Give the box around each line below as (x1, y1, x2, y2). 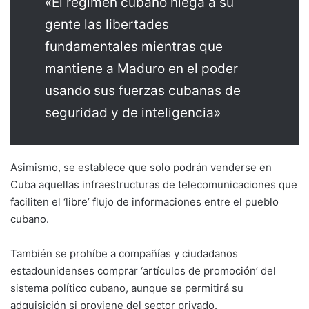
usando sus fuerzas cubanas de (45, 83, 241, 99)
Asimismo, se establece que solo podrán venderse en (10, 161, 272, 174)
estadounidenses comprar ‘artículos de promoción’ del (10, 264, 276, 277)
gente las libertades (45, 17, 169, 32)
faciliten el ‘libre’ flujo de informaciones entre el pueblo (10, 195, 279, 208)
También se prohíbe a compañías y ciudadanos (10, 247, 238, 260)
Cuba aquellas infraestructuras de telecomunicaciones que (10, 178, 297, 191)
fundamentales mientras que (45, 39, 223, 54)
